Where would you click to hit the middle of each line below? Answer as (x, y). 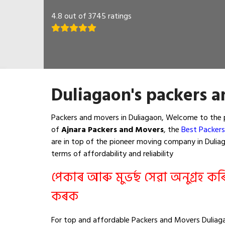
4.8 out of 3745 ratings (91, 16)
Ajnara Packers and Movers (113, 130)
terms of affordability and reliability (112, 154)
